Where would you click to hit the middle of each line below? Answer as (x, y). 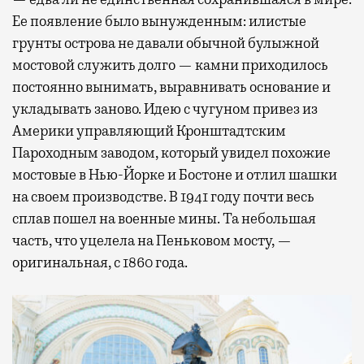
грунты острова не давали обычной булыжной (166, 43)
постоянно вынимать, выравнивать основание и (171, 87)
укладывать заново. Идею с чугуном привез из (165, 108)
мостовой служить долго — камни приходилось (170, 65)
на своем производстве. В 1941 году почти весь (163, 196)
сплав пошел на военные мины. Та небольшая (164, 218)
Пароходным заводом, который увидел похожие (171, 152)
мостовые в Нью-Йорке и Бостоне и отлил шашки (175, 174)
